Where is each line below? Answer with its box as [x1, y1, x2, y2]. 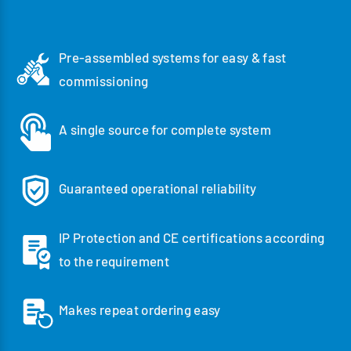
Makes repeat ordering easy [59, 302, 221, 318]
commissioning [59, 72, 149, 89]
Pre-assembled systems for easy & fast [59, 49, 287, 65]
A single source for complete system [59, 121, 271, 138]
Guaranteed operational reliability [59, 180, 257, 197]
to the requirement [59, 252, 170, 269]
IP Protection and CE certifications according [59, 229, 325, 245]
